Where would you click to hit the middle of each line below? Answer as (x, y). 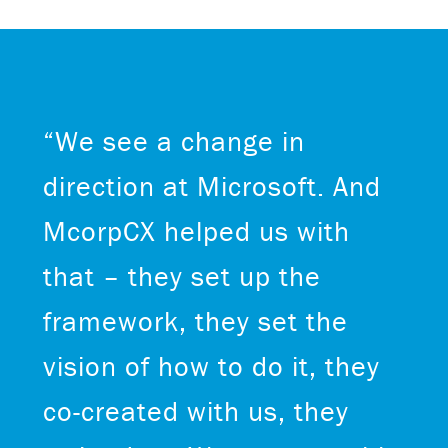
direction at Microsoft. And (211, 185)
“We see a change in (173, 140)
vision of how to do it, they (211, 365)
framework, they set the (195, 320)
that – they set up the (181, 275)
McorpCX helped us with (196, 230)
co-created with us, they (195, 410)
